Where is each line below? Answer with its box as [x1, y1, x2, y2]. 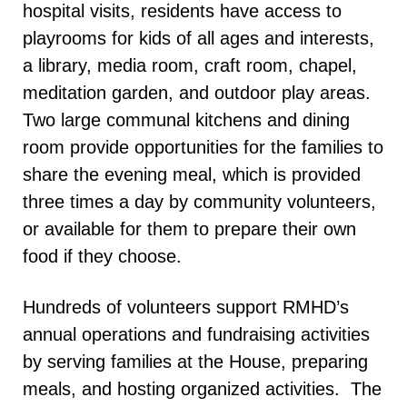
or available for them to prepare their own [23, 219, 356, 240]
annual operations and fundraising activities [23, 324, 370, 345]
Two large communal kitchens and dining [23, 110, 350, 131]
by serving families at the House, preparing [23, 352, 368, 372]
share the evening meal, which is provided [23, 164, 361, 185]
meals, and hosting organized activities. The [23, 379, 382, 400]
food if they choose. [23, 246, 182, 267]
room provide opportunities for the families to [23, 137, 383, 158]
